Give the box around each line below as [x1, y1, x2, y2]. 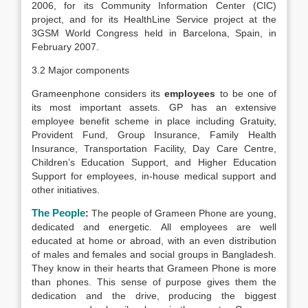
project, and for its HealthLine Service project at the [32, 14, 276, 25]
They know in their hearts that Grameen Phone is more [32, 263, 276, 274]
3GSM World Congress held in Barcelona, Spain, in [32, 27, 276, 38]
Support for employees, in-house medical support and [32, 170, 276, 181]
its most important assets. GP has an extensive [32, 102, 276, 113]
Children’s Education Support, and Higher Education [32, 157, 276, 168]
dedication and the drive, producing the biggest [32, 290, 276, 301]
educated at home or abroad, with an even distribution [32, 235, 276, 246]
